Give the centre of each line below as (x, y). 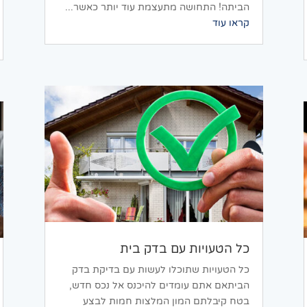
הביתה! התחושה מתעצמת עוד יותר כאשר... (157, 8)
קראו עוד (231, 23)
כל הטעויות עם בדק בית (184, 248)
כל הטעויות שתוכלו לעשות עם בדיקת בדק (160, 269)
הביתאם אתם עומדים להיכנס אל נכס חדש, (159, 285)
